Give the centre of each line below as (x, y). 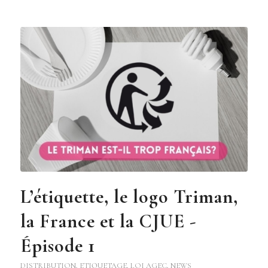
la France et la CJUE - (108, 221)
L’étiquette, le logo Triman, (129, 197)
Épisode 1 (57, 246)
